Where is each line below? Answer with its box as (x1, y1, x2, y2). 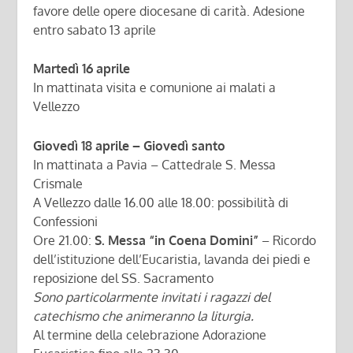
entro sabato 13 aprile (33, 21, 157, 38)
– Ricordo (258, 232, 317, 248)
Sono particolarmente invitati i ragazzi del (33, 288, 271, 305)
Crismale (33, 175, 84, 191)
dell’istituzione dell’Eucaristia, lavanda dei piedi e (33, 251, 311, 267)
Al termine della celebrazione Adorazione (33, 326, 267, 343)
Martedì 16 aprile (33, 61, 131, 77)
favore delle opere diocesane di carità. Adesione (33, 2, 306, 19)
